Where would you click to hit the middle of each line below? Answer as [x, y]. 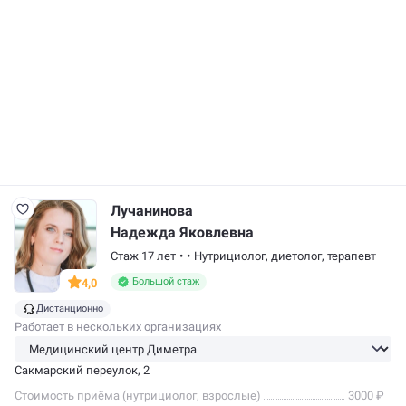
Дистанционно [70, 309]
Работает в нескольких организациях [118, 327]
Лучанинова [152, 211]
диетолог [296, 256]
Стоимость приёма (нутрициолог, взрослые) [138, 396]
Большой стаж [166, 281]
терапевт [352, 256]
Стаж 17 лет [143, 256]
